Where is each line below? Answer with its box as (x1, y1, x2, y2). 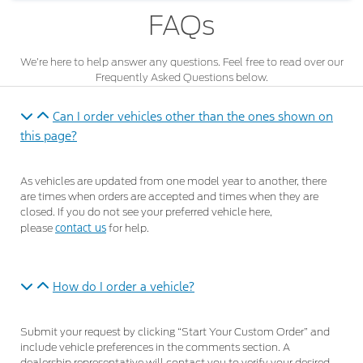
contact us (55, 220, 106, 235)
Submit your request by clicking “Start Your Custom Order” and (20, 327, 330, 338)
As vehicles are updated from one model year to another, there (20, 176, 327, 187)
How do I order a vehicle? (53, 278, 194, 294)
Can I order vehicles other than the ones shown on (53, 108, 333, 124)
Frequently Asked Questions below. (95, 72, 268, 83)
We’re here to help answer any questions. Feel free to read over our (19, 57, 344, 68)
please (20, 223, 55, 234)
